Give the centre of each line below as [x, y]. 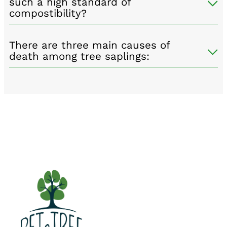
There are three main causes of [89, 45]
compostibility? [48, 13]
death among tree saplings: [79, 56]
